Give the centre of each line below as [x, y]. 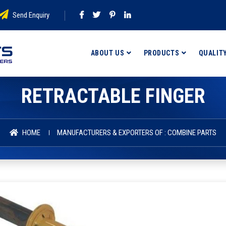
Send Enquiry [30, 15]
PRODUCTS [161, 53]
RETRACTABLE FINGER [113, 96]
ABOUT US [107, 53]
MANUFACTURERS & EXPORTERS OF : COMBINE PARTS [137, 133]
